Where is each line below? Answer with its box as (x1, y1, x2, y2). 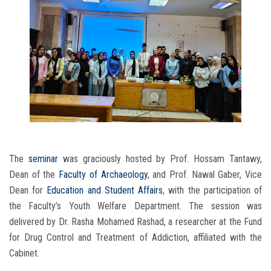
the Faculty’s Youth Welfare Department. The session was (9, 200, 262, 212)
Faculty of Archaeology (59, 169, 148, 181)
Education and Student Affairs (47, 184, 163, 197)
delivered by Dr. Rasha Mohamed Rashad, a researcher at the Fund (9, 216, 262, 228)
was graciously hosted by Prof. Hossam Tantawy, (57, 153, 262, 165)
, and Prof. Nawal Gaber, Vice (147, 169, 263, 181)
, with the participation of (163, 184, 263, 197)
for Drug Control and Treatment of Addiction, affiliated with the (9, 232, 262, 244)
